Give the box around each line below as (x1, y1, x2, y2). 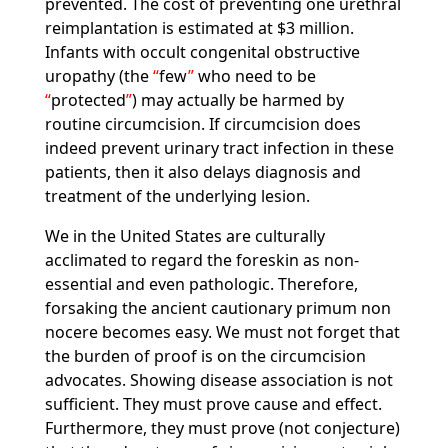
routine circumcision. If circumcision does (44, 113, 361, 135)
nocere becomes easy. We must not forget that (44, 321, 400, 343)
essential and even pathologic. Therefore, (44, 273, 358, 295)
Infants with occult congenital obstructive (44, 41, 360, 63)
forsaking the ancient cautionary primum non (44, 297, 391, 319)
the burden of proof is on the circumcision (44, 345, 366, 367)
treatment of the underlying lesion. (44, 185, 310, 207)
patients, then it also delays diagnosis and (44, 161, 361, 183)
